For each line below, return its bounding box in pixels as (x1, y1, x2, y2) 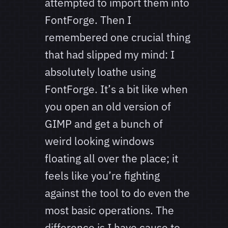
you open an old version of (45, 99, 171, 114)
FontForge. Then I (45, 13, 131, 27)
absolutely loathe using (45, 65, 156, 79)
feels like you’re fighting (45, 168, 160, 183)
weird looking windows (45, 134, 154, 149)
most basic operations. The (45, 203, 174, 218)
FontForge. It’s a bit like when (45, 82, 188, 97)
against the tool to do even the (45, 186, 190, 201)
